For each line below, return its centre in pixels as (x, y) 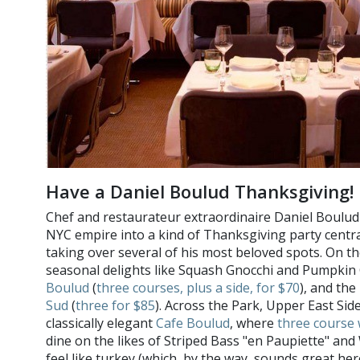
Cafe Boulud (193, 323)
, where (254, 323)
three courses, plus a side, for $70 (198, 288)
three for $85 (115, 305)
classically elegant (101, 323)
